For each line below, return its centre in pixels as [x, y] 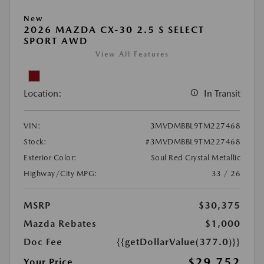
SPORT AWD [56, 41]
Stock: [35, 142]
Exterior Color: [50, 158]
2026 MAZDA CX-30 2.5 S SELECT [114, 30]
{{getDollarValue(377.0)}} [179, 242]
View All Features [132, 55]
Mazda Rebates [60, 224]
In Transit [222, 94]
